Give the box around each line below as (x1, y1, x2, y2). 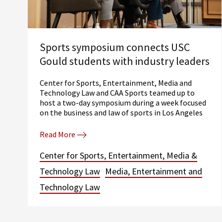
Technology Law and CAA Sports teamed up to (40, 87, 195, 98)
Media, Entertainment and (105, 165, 202, 177)
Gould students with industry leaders (40, 54, 210, 68)
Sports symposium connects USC (40, 40, 190, 54)
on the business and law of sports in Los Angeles (40, 107, 203, 117)
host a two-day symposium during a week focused (40, 97, 206, 108)
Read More (40, 129, 75, 139)
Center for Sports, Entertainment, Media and (40, 77, 192, 88)
